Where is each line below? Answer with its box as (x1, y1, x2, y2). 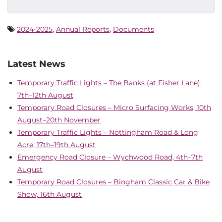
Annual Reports (56, 25, 110, 34)
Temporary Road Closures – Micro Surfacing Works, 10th (17, 103, 211, 112)
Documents (113, 25, 154, 34)
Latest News (7, 58, 65, 69)
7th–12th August (17, 90, 73, 100)
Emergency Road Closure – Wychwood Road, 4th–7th (17, 152, 203, 162)
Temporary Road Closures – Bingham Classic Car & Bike (17, 177, 210, 186)
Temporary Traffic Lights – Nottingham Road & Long (17, 127, 198, 137)
